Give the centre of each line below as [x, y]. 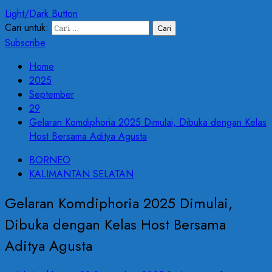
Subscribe [25, 42]
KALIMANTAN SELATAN [81, 174]
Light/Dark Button [41, 13]
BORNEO [50, 160]
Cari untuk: [27, 27]
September [52, 94]
